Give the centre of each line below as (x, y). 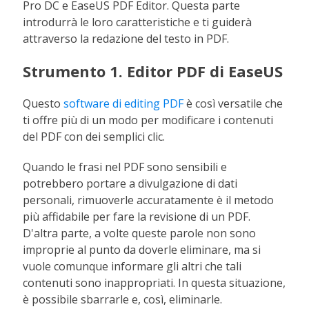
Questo (43, 103)
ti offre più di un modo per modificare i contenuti (148, 120)
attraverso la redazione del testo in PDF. (126, 39)
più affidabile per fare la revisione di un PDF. (137, 217)
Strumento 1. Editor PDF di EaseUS (153, 71)
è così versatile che (233, 103)
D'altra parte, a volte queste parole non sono (140, 233)
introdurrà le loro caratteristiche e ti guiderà (138, 22)
